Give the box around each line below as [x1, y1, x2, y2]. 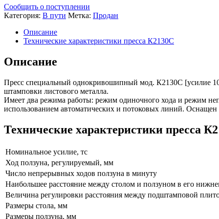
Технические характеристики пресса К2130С [23, 36, 174, 45]
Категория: [4, 11, 43, 20]
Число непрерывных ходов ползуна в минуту [5, 169, 157, 177]
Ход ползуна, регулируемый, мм [5, 158, 113, 167]
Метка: [68, 11, 93, 20]
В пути [43, 11, 66, 20]
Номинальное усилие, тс [5, 147, 88, 156]
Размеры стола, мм [5, 201, 67, 210]
